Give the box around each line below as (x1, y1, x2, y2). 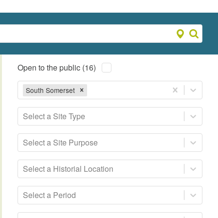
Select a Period (23, 189, 76, 201)
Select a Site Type (23, 110, 86, 122)
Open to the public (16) (18, 62, 96, 73)
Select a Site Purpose (23, 137, 98, 148)
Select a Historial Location (23, 163, 114, 175)
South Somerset (26, 85, 75, 95)
